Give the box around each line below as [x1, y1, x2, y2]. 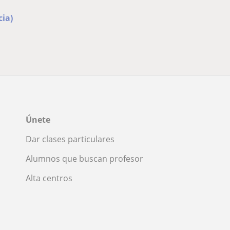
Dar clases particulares [26, 133, 114, 145]
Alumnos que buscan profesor [26, 153, 143, 165]
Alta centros [26, 172, 72, 184]
